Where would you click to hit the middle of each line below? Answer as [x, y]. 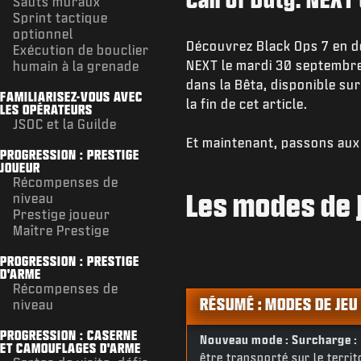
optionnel [43, 33]
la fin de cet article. [247, 104]
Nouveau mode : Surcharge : [278, 340]
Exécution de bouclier [81, 49]
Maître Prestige [61, 230]
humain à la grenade [76, 65]
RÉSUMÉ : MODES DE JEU [278, 304]
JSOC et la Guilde [65, 123]
